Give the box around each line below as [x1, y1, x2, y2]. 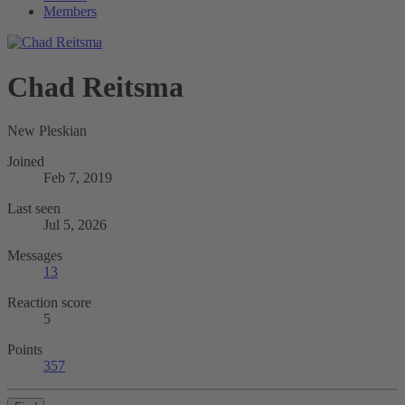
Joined [7, 154, 44, 170]
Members [43, 4, 97, 20]
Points [7, 342, 42, 358]
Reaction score [7, 295, 91, 311]
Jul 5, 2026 [43, 217, 107, 233]
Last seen [7, 201, 61, 217]
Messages [7, 248, 62, 264]
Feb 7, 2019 [43, 170, 112, 186]
